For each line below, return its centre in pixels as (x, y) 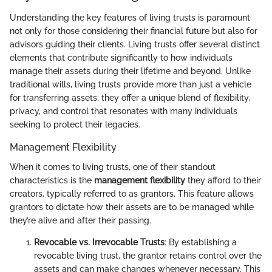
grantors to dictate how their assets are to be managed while (132, 207)
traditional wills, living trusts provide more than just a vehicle (131, 85)
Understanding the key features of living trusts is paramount (130, 18)
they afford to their (223, 180)
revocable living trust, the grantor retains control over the (148, 255)
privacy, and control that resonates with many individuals (124, 111)
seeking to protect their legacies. (75, 125)
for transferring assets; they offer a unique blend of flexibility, (130, 98)
